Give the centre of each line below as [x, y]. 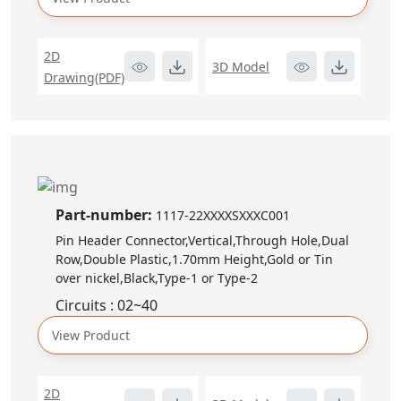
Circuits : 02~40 [107, 306]
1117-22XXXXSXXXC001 [223, 216]
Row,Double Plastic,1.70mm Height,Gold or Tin [194, 260]
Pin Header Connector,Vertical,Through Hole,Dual [202, 241]
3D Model [241, 66]
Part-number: [106, 215]
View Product [91, 336]
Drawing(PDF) [84, 77]
